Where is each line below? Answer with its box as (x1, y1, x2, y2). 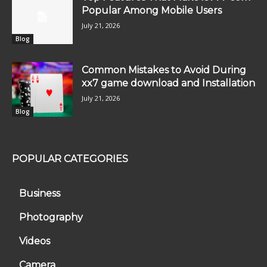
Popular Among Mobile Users (82, 5, 222, 17)
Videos (19, 235, 50, 247)
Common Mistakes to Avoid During (82, 64, 246, 76)
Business (19, 187, 60, 199)
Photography (19, 211, 83, 223)
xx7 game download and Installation (82, 77, 255, 89)
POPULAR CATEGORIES (12, 153, 128, 164)
